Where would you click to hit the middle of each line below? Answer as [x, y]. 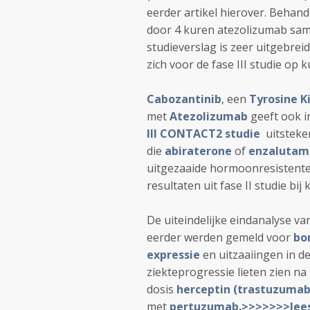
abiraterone [198, 151]
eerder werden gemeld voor [220, 237]
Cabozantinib [184, 99]
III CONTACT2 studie [203, 134]
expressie [173, 255]
